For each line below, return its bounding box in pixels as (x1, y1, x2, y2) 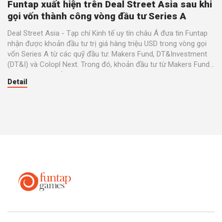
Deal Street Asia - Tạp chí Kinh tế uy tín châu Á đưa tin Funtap (7, 28, 208, 38)
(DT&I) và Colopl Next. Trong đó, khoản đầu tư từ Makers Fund (7, 59, 210, 69)
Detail (7, 77, 27, 86)
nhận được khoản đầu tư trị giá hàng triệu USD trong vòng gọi (7, 39, 207, 48)
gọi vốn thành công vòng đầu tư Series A (7, 10, 186, 22)
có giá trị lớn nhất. (7, 70, 66, 79)
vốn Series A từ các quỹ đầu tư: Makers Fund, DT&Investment (7, 49, 207, 58)
